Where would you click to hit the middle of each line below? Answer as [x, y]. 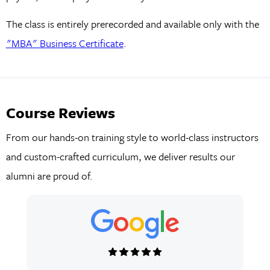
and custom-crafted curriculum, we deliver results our [120, 157]
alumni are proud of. [49, 176]
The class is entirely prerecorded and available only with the [132, 24]
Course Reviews [60, 113]
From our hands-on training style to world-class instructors [132, 137]
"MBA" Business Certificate [64, 43]
